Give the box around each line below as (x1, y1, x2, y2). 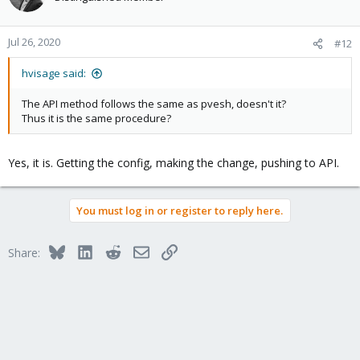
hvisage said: (22, 66, 86, 80)
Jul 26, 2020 (8, 35, 60, 49)
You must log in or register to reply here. (76, 203, 283, 218)
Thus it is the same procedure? (22, 111, 171, 125)
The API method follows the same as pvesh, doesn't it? (22, 96, 286, 111)
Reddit (120, 243, 153, 258)
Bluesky (63, 243, 104, 258)
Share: (8, 245, 40, 260)
